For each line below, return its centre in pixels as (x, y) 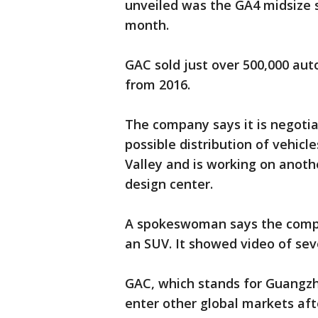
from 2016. (158, 84)
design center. (169, 184)
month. (147, 25)
